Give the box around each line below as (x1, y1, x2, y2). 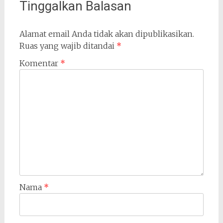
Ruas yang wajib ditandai (19, 41, 116, 51)
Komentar (19, 58, 60, 68)
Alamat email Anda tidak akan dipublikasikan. (19, 29, 194, 39)
